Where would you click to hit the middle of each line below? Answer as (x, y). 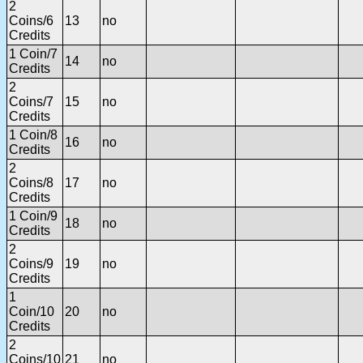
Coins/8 (31, 182)
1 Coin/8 (33, 135)
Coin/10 (32, 311)
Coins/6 (31, 20)
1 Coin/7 (33, 53)
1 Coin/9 (33, 216)
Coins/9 (31, 263)
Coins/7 (31, 101)
